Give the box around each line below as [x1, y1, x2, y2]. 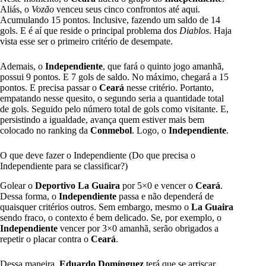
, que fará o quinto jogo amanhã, [103, 61, 224, 72]
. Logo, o [132, 125, 169, 136]
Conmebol [90, 125, 132, 136]
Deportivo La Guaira [35, 180, 120, 191]
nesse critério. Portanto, [124, 83, 214, 93]
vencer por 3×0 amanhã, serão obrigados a [58, 223, 218, 233]
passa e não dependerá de [116, 191, 214, 201]
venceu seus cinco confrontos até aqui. [54, 4, 200, 15]
